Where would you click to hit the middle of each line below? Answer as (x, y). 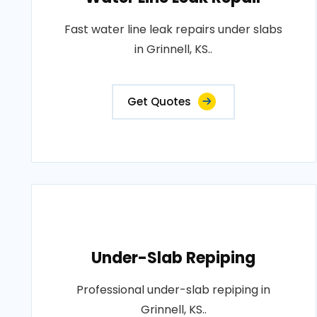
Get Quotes (160, 102)
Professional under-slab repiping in (174, 290)
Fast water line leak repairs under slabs (174, 29)
